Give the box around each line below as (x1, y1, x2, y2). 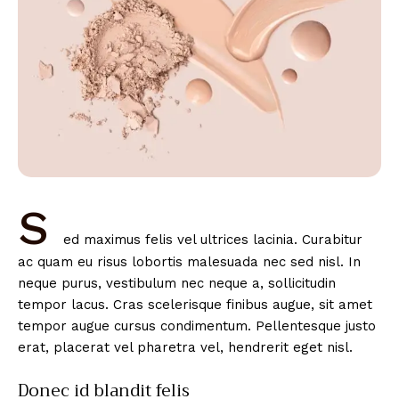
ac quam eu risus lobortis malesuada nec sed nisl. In (18, 253, 361, 270)
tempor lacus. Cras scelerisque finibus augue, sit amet (18, 296, 372, 313)
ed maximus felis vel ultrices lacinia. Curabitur (63, 231, 362, 248)
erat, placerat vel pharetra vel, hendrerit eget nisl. (18, 338, 353, 355)
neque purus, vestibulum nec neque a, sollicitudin (18, 274, 336, 291)
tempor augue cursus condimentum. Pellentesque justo (18, 317, 376, 334)
